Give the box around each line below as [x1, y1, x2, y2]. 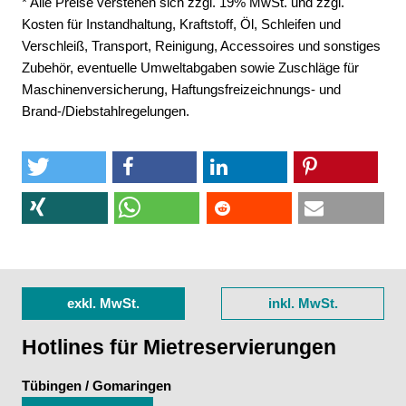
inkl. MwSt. [267, 295, 338, 311]
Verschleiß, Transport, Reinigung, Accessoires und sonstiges [22, 37, 381, 53]
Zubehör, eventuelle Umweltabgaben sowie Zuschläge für [22, 59, 359, 75]
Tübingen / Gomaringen [22, 378, 171, 394]
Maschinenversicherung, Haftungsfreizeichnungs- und [22, 81, 341, 97]
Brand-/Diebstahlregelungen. [22, 102, 189, 119]
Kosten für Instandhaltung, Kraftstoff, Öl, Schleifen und [22, 15, 341, 32]
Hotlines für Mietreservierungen [22, 335, 336, 360]
